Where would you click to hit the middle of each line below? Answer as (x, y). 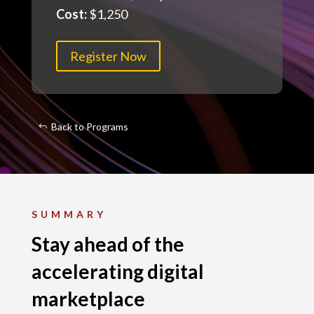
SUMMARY (69, 214)
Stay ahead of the (108, 244)
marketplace (88, 298)
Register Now (108, 56)
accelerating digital (117, 271)
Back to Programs (89, 126)
